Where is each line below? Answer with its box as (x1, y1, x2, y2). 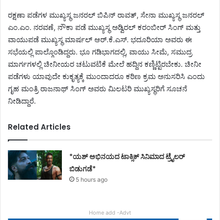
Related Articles (8, 121, 71, 132)
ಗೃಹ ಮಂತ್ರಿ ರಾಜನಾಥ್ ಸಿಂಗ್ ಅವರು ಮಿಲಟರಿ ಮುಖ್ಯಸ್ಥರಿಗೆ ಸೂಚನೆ (8, 83, 187, 93)
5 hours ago (76, 175, 108, 183)
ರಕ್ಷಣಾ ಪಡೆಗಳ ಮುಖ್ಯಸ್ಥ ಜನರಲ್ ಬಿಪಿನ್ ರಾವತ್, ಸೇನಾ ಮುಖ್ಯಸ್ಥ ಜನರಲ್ (8, 10, 204, 20)
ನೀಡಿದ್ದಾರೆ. (8, 96, 36, 106)
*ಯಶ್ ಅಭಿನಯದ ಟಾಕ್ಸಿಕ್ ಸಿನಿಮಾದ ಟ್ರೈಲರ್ (69, 151, 185, 162)
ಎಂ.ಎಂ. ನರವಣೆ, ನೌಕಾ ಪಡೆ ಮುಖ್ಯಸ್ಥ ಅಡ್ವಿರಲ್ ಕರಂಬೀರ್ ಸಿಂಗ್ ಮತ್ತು (8, 22, 200, 32)
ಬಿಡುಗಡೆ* (69, 164, 96, 174)
